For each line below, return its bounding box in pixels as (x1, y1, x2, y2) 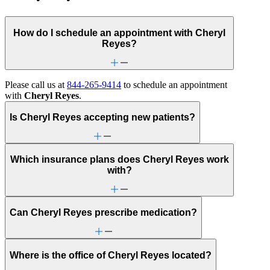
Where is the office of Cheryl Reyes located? (10, 250, 212, 260)
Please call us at (5, 79, 67, 90)
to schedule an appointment (121, 79, 227, 90)
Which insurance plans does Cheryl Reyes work (10, 154, 229, 165)
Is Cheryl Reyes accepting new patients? (10, 112, 195, 123)
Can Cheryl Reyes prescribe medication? (10, 207, 197, 218)
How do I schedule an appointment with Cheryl (13, 27, 226, 38)
